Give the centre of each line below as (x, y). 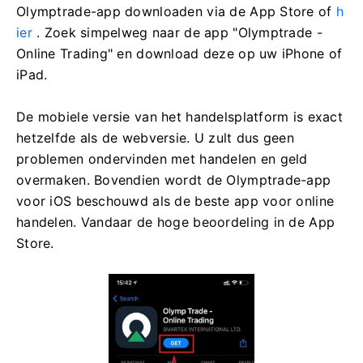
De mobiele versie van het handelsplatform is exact (179, 116)
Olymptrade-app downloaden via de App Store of (176, 11)
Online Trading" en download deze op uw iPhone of (179, 53)
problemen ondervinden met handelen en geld (162, 158)
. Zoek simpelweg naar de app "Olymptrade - (177, 32)
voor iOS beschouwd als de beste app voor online (175, 201)
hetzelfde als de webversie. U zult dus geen (156, 137)
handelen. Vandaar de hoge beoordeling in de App (176, 222)
